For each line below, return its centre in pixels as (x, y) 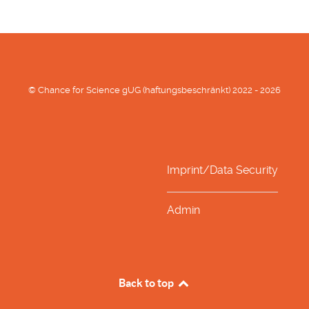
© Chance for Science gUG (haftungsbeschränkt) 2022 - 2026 (154, 90)
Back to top (148, 282)
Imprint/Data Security (222, 170)
